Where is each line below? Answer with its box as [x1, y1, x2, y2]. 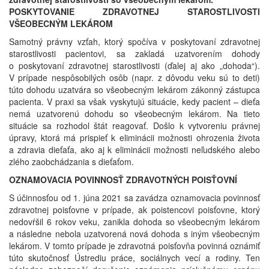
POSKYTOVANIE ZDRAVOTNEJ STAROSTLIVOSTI [9, 5, 260, 18]
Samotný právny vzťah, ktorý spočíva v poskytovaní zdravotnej [9, 35, 260, 48]
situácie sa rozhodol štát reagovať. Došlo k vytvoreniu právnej [9, 119, 260, 132]
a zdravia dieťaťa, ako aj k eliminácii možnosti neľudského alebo [9, 144, 260, 156]
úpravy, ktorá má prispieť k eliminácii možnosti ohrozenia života [9, 131, 260, 144]
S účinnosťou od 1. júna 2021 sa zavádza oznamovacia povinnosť [9, 192, 260, 204]
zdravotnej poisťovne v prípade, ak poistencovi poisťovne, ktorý [9, 204, 260, 216]
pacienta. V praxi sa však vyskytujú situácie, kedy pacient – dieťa [9, 95, 260, 108]
